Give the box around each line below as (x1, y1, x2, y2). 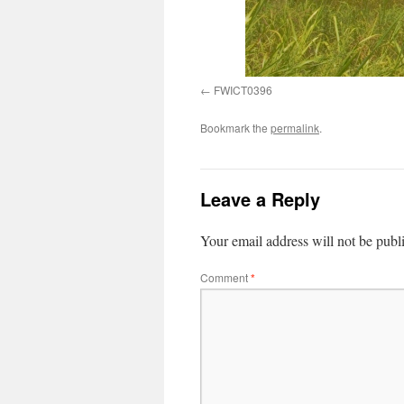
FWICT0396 (214, 82, 272, 97)
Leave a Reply (200, 186, 320, 212)
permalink (271, 120, 319, 135)
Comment (200, 270, 251, 285)
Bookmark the (200, 120, 271, 135)
